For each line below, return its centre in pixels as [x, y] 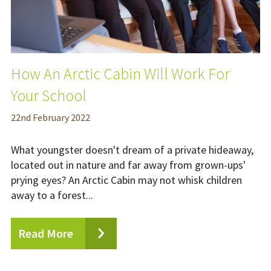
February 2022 [60, 118]
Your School [49, 96]
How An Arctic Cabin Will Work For [120, 74]
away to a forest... [52, 195]
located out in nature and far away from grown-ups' [128, 165]
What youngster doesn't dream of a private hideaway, [132, 150]
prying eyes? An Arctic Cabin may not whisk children [126, 180]
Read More [46, 233]
